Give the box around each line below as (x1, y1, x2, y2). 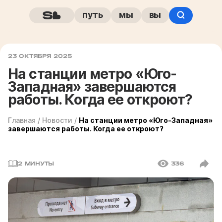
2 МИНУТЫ (18, 160, 55, 167)
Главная (8, 116, 36, 124)
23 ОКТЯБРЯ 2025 (8, 53, 72, 59)
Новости (42, 116, 72, 124)
